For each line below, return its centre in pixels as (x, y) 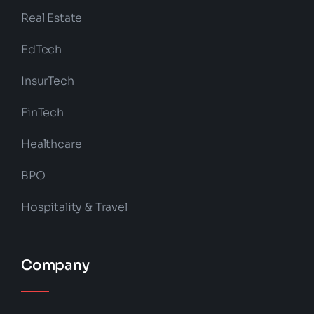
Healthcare (51, 144)
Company (55, 266)
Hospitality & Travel (74, 207)
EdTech (41, 50)
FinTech (42, 113)
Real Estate (52, 18)
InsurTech (47, 81)
